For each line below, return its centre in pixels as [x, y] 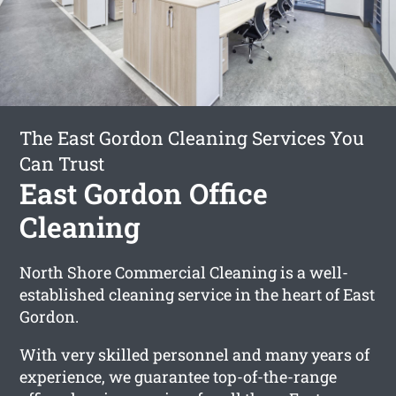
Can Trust [62, 163]
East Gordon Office [144, 193]
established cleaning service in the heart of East [198, 294]
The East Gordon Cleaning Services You [192, 137]
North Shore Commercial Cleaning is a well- [184, 272]
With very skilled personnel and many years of [195, 354]
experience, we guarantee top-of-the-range [179, 376]
